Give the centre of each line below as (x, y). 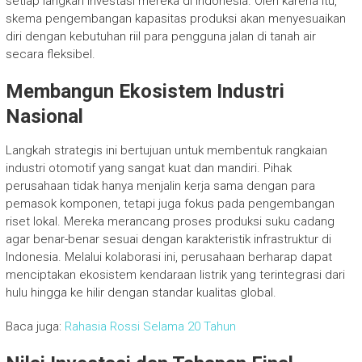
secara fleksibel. (50, 54)
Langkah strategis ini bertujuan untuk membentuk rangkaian (166, 150)
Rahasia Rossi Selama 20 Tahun (150, 326)
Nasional (44, 116)
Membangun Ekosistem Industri (145, 91)
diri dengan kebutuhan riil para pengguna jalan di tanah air (160, 36)
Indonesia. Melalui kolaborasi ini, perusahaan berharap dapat (168, 257)
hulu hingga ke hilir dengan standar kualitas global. (141, 292)
